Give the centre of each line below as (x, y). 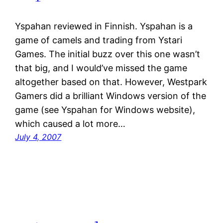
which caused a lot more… (70, 124)
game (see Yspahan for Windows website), (105, 110)
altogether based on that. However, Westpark (111, 82)
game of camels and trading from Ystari (99, 40)
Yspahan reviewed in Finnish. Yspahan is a (104, 26)
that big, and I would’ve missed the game (101, 68)
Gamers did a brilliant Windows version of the (111, 96)
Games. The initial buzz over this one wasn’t (108, 54)
